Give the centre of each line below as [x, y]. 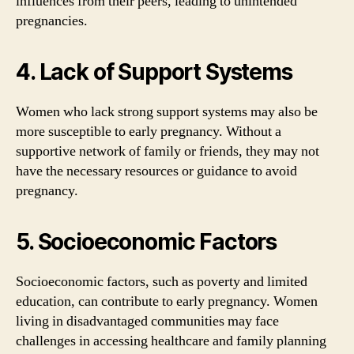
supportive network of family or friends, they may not [168, 151]
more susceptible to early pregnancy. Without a [149, 132]
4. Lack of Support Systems [154, 72]
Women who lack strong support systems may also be [167, 112]
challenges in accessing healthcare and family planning [171, 341]
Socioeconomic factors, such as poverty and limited [162, 282]
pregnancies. [52, 21]
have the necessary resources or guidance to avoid [156, 171]
